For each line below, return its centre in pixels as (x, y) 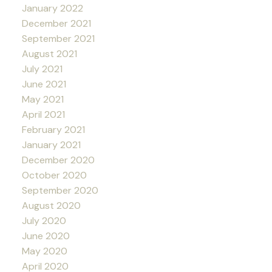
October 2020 (54, 175)
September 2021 (58, 38)
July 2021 (42, 69)
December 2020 (58, 160)
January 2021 (51, 144)
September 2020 (60, 190)
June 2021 (44, 84)
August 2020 (51, 205)
